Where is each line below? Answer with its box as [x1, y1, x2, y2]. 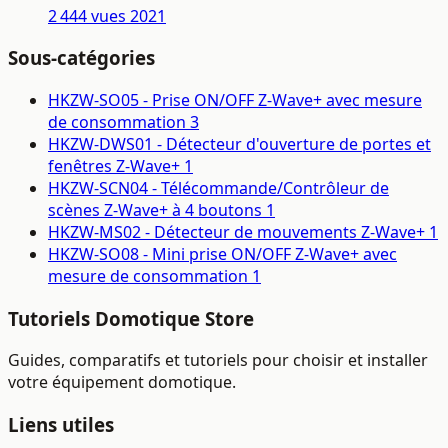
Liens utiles [8, 412, 114, 438]
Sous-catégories [8, 45, 155, 71]
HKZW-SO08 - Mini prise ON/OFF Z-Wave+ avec [48, 242, 397, 265]
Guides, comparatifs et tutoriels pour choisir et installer [8, 349, 428, 372]
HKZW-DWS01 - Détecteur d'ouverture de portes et [48, 132, 431, 155]
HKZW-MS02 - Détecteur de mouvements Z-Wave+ [48, 220, 425, 243]
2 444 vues [48, 4, 126, 27]
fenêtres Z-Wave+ [48, 154, 180, 177]
